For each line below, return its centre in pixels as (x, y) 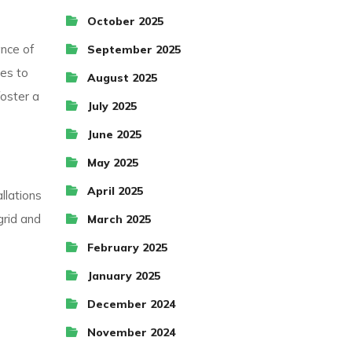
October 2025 (125, 21)
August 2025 (122, 78)
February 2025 (127, 247)
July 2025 (112, 106)
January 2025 (123, 276)
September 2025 (134, 49)
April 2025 (115, 191)
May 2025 (112, 163)
